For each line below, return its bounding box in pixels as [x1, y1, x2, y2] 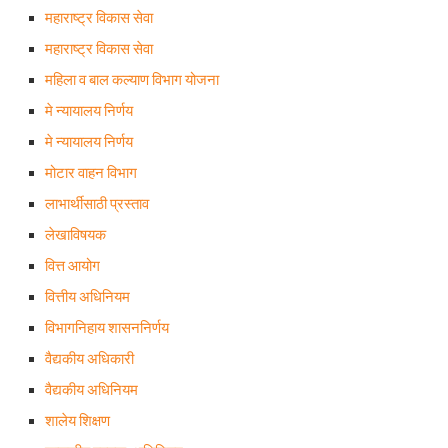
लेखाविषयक [45, 226, 106, 244]
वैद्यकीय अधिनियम [45, 381, 138, 399]
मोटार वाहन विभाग [45, 164, 137, 182]
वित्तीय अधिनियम [45, 288, 130, 306]
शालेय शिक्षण [45, 412, 110, 430]
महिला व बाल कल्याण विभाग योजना [45, 71, 219, 89]
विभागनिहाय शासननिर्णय [45, 319, 169, 337]
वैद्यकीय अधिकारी [45, 350, 134, 368]
